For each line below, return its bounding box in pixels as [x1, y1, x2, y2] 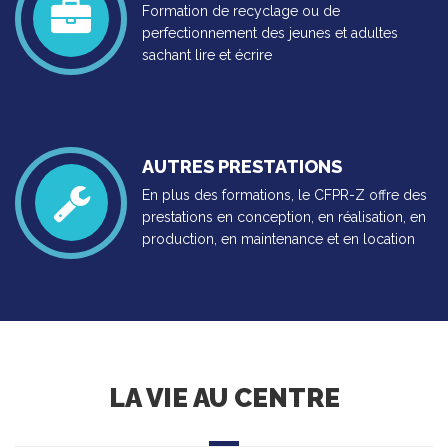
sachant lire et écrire [142, 47, 272, 63]
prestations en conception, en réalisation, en [142, 209, 426, 225]
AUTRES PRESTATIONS [142, 156, 342, 177]
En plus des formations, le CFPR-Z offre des [142, 187, 427, 203]
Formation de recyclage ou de [142, 3, 340, 19]
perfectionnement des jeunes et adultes [142, 25, 398, 41]
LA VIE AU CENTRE [108, 383, 340, 413]
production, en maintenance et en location [142, 231, 415, 247]
